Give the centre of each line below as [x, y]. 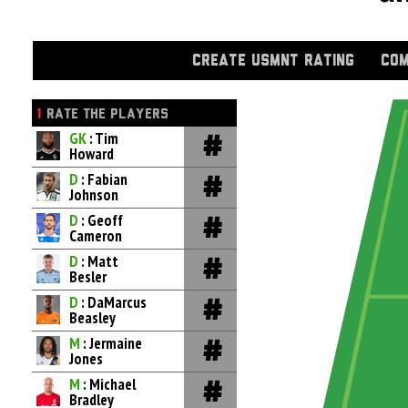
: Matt [100, 261]
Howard [92, 154]
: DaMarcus [114, 302]
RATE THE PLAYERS [105, 114]
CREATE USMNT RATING [273, 61]
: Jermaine [112, 343]
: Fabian [104, 179]
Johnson [94, 195]
